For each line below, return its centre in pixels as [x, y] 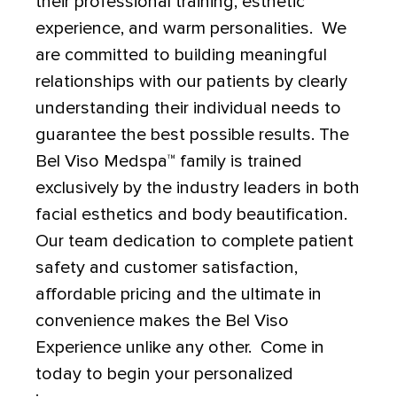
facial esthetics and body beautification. [191, 214]
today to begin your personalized [164, 374]
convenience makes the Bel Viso [162, 320]
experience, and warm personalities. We [191, 28]
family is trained [239, 161]
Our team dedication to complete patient [195, 241]
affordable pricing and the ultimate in [179, 294]
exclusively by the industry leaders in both [198, 187]
